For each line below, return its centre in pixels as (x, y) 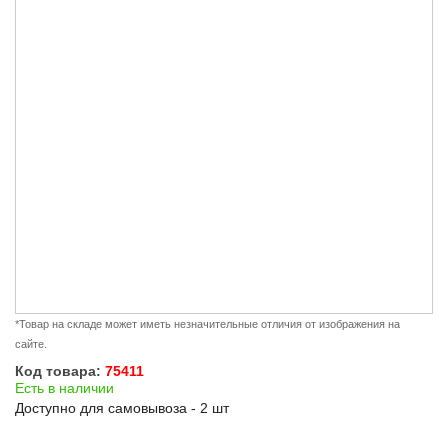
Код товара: (60, 371)
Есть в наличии (64, 388)
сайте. (31, 344)
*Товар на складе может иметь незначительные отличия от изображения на (207, 324)
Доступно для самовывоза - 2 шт (122, 408)
